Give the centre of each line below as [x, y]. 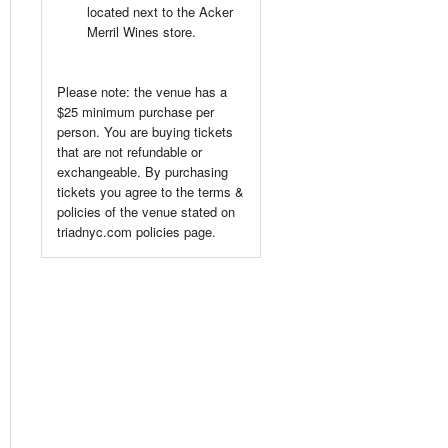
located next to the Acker [160, 12]
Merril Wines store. [141, 32]
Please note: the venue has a [142, 92]
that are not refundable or [129, 152]
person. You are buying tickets [145, 132]
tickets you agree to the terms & [150, 192]
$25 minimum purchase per [135, 112]
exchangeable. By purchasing [142, 172]
